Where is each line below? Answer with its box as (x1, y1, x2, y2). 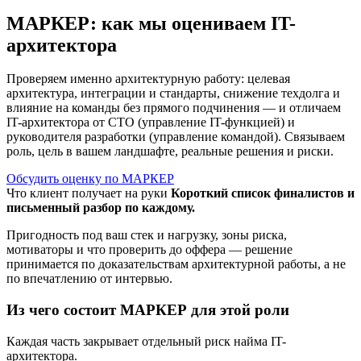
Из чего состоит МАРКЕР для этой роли (6, 301, 289, 319)
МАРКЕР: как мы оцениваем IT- (6, 12, 296, 34)
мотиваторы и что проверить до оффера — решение (6, 243, 293, 257)
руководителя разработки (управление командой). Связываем (6, 130, 345, 144)
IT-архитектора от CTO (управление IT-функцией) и (6, 115, 295, 130)
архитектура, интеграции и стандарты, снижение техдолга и (6, 86, 340, 101)
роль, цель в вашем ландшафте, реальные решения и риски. (6, 144, 334, 159)
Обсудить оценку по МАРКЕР (6, 172, 174, 186)
